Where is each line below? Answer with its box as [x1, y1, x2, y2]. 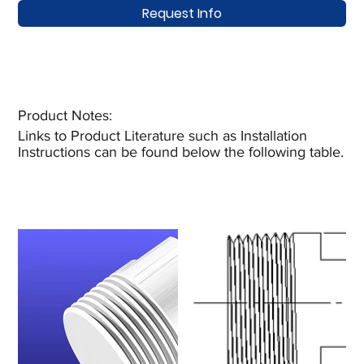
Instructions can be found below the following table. [18, 144, 344, 161]
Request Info [142, 3, 222, 23]
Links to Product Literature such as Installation [18, 128, 308, 145]
